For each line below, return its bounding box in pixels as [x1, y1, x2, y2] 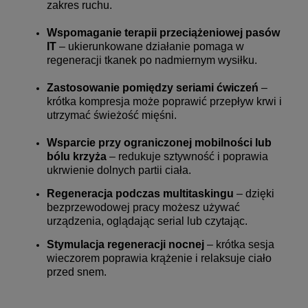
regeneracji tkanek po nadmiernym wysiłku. [47, 54, 257, 66]
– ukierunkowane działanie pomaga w [56, 40, 244, 52]
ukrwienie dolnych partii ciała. [47, 164, 191, 176]
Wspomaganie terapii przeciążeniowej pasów [47, 26, 280, 38]
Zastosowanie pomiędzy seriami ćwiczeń [47, 81, 258, 93]
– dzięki [234, 187, 274, 199]
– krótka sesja [204, 238, 274, 250]
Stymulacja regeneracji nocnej [47, 238, 204, 250]
